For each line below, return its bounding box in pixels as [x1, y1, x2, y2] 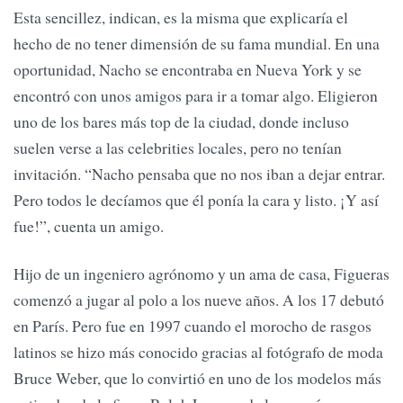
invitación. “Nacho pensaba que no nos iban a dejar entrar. [13, 163, 385, 184]
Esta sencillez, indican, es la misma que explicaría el [13, 6, 348, 28]
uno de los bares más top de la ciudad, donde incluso [13, 111, 349, 132]
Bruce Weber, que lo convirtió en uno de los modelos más [13, 367, 381, 390]
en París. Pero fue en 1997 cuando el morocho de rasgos [13, 315, 372, 337]
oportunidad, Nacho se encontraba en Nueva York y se [13, 58, 362, 80]
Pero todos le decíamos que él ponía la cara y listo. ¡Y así [13, 189, 379, 210]
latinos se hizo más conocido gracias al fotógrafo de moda [13, 341, 383, 363]
